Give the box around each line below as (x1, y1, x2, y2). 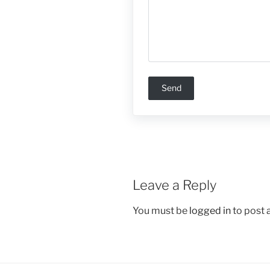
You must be (133, 205, 189, 217)
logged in (189, 205, 231, 217)
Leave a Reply (133, 177, 216, 193)
